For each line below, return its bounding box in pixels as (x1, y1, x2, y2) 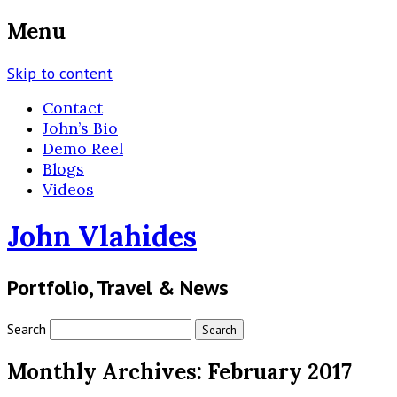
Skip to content (7, 62, 113, 83)
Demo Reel (43, 137, 123, 159)
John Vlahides (7, 218, 197, 255)
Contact (43, 97, 103, 118)
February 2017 (207, 357, 352, 385)
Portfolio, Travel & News (7, 273, 229, 301)
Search (7, 319, 46, 338)
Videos (43, 178, 94, 199)
